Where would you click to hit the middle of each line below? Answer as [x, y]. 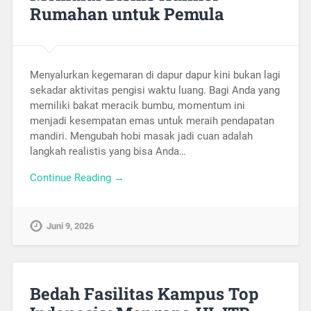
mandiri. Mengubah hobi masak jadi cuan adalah [141, 136]
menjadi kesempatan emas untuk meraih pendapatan [152, 120]
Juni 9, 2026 [70, 226]
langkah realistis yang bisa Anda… [108, 151]
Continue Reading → [77, 178]
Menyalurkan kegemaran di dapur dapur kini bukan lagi [155, 75]
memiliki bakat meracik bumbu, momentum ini [137, 105]
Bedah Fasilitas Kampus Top [144, 294]
